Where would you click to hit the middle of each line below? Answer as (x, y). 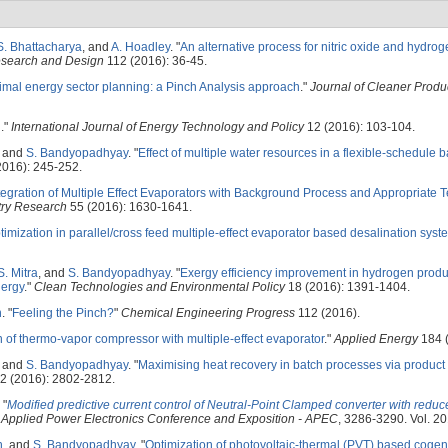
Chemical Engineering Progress (208, 313)
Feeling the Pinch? (63, 313)
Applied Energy (376, 339)
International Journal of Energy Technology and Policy (157, 127)
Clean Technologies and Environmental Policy (159, 287)
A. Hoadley (140, 47)
